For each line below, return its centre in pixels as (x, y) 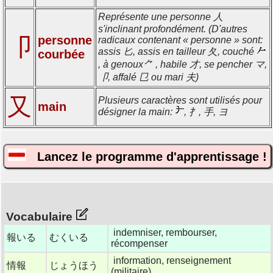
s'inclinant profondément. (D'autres (173, 29)
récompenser (139, 243)
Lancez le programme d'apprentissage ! (147, 157)
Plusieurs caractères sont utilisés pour (180, 100)
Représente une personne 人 (161, 16)
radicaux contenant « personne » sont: (180, 40)
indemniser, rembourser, (165, 232)
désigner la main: (136, 112)
